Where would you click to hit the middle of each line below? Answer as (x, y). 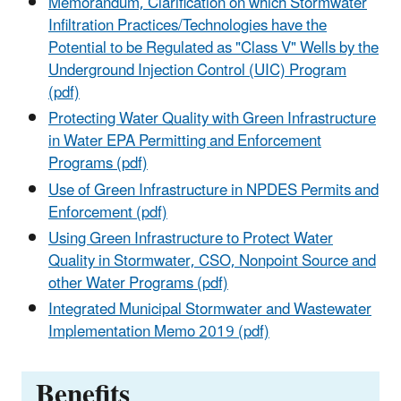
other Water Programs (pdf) (138, 283)
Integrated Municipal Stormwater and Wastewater (210, 310)
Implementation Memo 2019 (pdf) (159, 333)
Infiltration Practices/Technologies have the (188, 26)
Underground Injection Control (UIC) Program (197, 71)
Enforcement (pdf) (108, 213)
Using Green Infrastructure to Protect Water (191, 239)
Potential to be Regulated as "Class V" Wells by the (213, 49)
